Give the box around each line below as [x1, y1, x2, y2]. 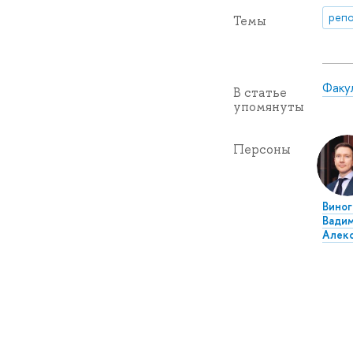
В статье [232, 84, 287, 101]
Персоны [232, 140, 291, 158]
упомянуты [232, 98, 304, 115]
